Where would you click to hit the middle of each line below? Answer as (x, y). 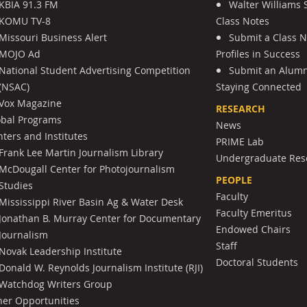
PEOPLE (234, 180)
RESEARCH (241, 109)
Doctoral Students (257, 262)
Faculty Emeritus (254, 212)
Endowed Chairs (254, 229)
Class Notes (243, 21)
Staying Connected (259, 86)
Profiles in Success (258, 53)
